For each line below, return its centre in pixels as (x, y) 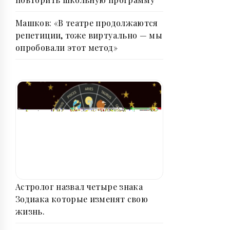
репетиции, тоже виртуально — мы (89, 35)
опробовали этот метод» (66, 48)
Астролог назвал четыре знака (79, 186)
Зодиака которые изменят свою (82, 199)
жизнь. (30, 211)
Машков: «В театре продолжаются (87, 23)
